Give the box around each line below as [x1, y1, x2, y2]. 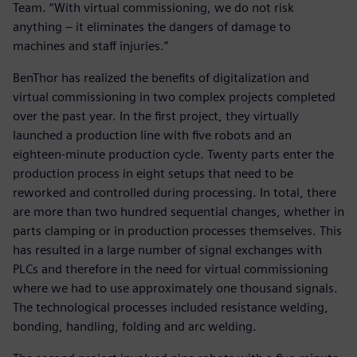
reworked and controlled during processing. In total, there [13, 185, 336, 201]
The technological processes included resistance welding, [13, 300, 328, 316]
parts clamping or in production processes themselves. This [13, 223, 342, 239]
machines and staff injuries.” [13, 38, 168, 54]
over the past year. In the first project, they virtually [13, 108, 299, 124]
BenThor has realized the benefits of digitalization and [13, 70, 309, 86]
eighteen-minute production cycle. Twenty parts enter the [13, 147, 334, 163]
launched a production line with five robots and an [13, 127, 292, 143]
